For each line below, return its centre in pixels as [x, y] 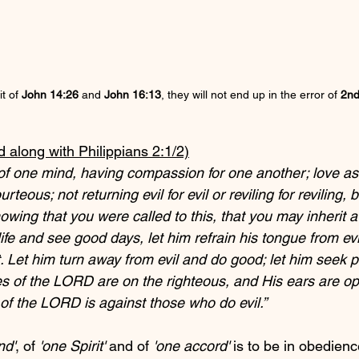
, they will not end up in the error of [251, 95]
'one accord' [191, 346]
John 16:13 [133, 95]
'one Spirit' [72, 346]
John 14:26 [50, 95]
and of [129, 346]
